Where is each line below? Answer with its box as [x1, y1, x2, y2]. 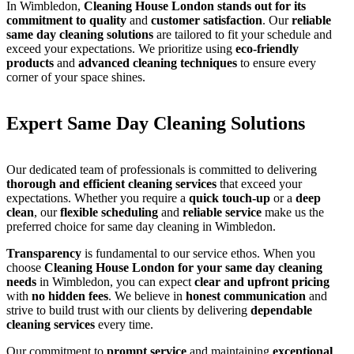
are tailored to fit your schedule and [153, 28, 332, 42]
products [6, 56, 54, 70]
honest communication [186, 289, 306, 303]
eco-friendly [235, 42, 299, 56]
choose [6, 261, 44, 275]
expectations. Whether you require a [6, 191, 189, 205]
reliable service [183, 205, 262, 220]
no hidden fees [32, 289, 108, 303]
